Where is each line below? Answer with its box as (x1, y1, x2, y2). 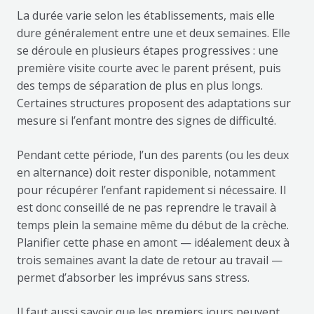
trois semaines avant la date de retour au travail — (16, 252, 282, 268)
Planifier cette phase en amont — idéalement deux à (16, 235, 289, 251)
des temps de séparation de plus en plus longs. (16, 78, 263, 94)
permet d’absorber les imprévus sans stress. (16, 270, 250, 286)
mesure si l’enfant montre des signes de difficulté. (16, 113, 276, 129)
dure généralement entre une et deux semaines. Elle (16, 25, 290, 41)
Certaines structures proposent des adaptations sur (16, 95, 291, 111)
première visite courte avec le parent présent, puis (16, 60, 281, 76)
